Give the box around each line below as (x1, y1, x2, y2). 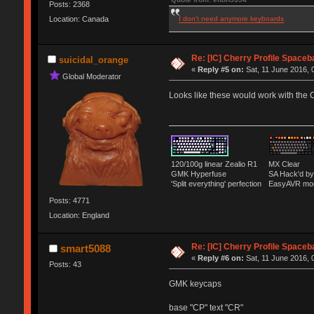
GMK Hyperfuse (170, 170, 226, 179)
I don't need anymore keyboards (178, 14, 284, 22)
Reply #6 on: (198, 253, 245, 262)
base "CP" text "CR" (168, 302, 243, 313)
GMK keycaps (168, 278, 221, 289)
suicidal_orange (59, 54, 128, 65)
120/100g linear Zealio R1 (170, 160, 261, 169)
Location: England (48, 211, 109, 220)
